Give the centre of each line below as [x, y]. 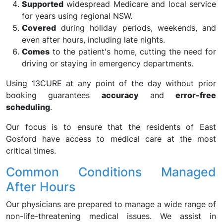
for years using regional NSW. [77, 16]
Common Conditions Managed [111, 172]
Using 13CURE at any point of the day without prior [111, 83]
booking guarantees [54, 95]
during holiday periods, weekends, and [136, 28]
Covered [39, 28]
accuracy [120, 95]
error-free [196, 95]
